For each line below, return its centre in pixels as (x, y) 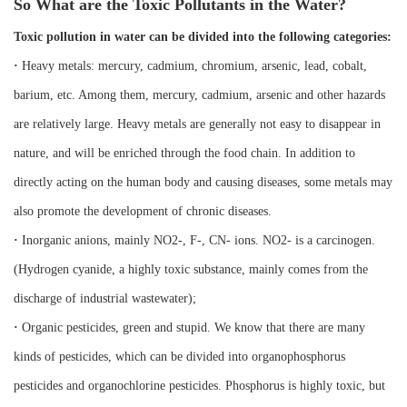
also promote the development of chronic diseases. (143, 212)
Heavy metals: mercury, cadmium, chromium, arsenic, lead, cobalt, (193, 66)
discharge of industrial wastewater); (105, 299)
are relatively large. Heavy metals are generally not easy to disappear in (197, 124)
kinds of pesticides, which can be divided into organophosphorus (179, 357)
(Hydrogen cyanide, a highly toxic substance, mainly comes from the (191, 270)
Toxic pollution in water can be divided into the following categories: (203, 37)
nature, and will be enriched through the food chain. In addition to (184, 154)
